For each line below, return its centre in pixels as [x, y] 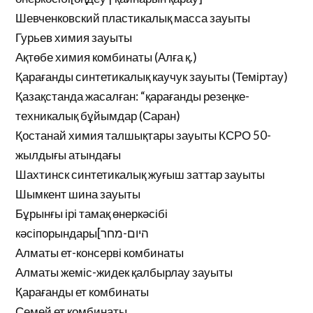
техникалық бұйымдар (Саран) [98, 116]
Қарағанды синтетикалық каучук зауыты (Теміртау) [152, 77]
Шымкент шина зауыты [78, 194]
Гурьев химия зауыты [74, 37]
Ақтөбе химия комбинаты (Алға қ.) [107, 57]
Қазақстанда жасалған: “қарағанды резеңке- [133, 96]
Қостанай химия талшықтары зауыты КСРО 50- [144, 135]
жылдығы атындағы [68, 155]
